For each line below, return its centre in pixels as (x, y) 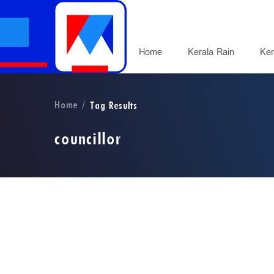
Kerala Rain (211, 52)
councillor (87, 140)
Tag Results (113, 106)
